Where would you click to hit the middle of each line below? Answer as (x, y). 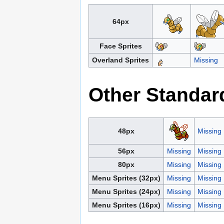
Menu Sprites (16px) (126, 205)
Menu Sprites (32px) (126, 178)
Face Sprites (120, 46)
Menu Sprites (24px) (126, 191)
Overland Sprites (120, 60)
